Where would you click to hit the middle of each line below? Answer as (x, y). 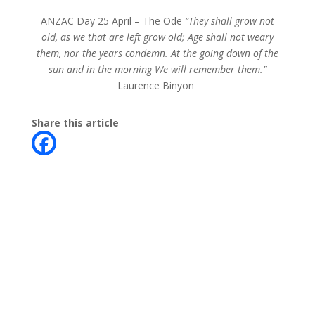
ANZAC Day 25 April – (91, 21)
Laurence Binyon (157, 85)
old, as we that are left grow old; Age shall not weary (157, 37)
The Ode (163, 21)
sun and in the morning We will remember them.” (157, 69)
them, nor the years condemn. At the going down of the (157, 53)
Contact (59, 299)
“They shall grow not (229, 21)
